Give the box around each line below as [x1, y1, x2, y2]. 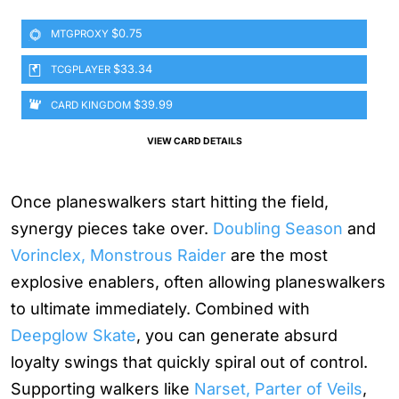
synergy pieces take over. [11, 219, 213, 239]
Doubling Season [213, 219, 343, 239]
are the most [226, 246, 328, 265]
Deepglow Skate [11, 326, 136, 346]
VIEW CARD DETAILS [146, 135, 242, 148]
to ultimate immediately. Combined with [11, 299, 310, 319]
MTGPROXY [51, 28, 109, 41]
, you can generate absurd [136, 326, 338, 346]
